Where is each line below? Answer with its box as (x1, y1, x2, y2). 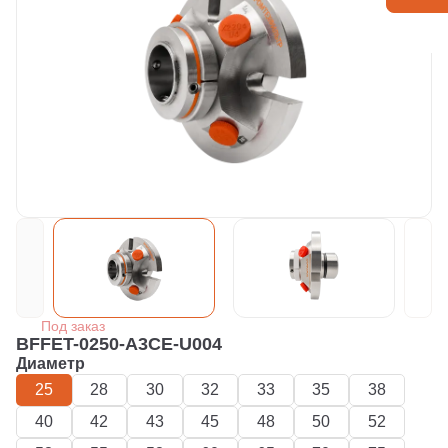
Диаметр (16, 355, 85, 372)
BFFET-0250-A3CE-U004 (16, 334, 222, 354)
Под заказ (41, 318, 105, 334)
